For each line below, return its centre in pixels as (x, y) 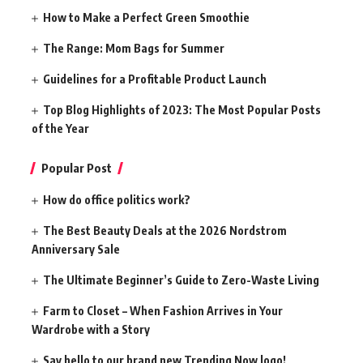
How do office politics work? (117, 199)
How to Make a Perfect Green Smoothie (147, 17)
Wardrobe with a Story (91, 329)
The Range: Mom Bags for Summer (134, 48)
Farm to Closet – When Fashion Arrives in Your (163, 310)
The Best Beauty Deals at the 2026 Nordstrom (165, 230)
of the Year (60, 128)
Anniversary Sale (76, 249)
